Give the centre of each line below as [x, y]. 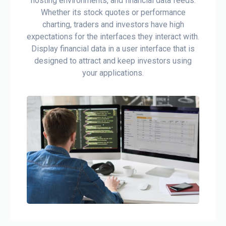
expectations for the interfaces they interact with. [113, 36]
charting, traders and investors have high [113, 24]
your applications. [113, 73]
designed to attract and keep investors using [113, 61]
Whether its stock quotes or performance [113, 12]
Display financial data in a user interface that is [113, 48]
